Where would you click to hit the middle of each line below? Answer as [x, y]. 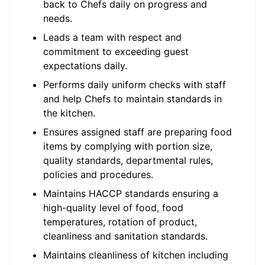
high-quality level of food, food [113, 208]
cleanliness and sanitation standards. [125, 236]
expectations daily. [85, 66]
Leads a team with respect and [112, 37]
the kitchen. [69, 113]
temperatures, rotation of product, [120, 222]
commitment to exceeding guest [116, 51]
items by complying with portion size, [128, 146]
